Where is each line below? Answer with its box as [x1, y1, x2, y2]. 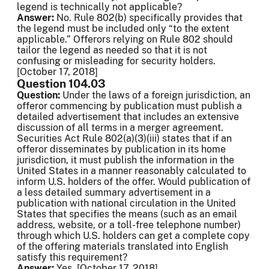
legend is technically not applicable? [17, 1, 182, 13]
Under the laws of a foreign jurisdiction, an [60, 89, 250, 101]
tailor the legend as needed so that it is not [17, 44, 207, 56]
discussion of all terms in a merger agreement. [17, 122, 223, 134]
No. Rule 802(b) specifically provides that [56, 12, 243, 24]
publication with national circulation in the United [17, 198, 236, 210]
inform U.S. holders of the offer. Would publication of [17, 176, 250, 188]
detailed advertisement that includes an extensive [17, 111, 239, 123]
